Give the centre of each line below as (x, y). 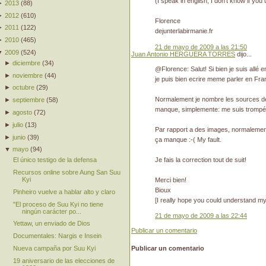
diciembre (27, 63)
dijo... (243, 54)
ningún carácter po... (51, 211)
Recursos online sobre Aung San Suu (66, 172)
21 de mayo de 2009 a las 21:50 (201, 47)
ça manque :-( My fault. (188, 139)
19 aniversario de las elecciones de (64, 260)
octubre (24, 88)
